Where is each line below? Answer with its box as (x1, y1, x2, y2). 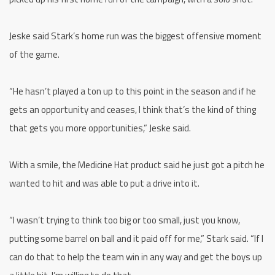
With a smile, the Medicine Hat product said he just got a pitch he (9, 158, 265, 172)
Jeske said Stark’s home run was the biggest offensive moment (9, 29, 261, 44)
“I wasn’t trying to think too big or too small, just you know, (9, 213, 240, 228)
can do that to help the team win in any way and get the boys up (9, 250, 262, 265)
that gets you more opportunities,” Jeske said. (9, 121, 191, 136)
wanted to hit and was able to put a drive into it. (9, 176, 199, 191)
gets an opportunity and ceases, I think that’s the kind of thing (9, 103, 256, 117)
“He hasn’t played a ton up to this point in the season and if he (9, 84, 256, 99)
